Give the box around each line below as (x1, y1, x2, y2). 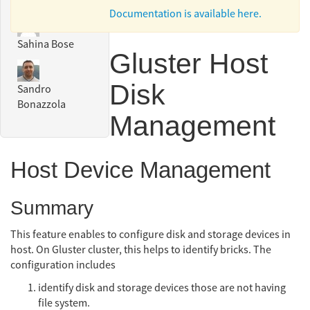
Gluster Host (109, 48, 268, 80)
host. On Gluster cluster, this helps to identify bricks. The (10, 242, 271, 257)
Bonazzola (17, 98, 66, 112)
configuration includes (10, 257, 116, 272)
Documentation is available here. (109, 7, 262, 21)
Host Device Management (10, 156, 271, 183)
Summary (10, 197, 93, 219)
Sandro (17, 82, 51, 97)
